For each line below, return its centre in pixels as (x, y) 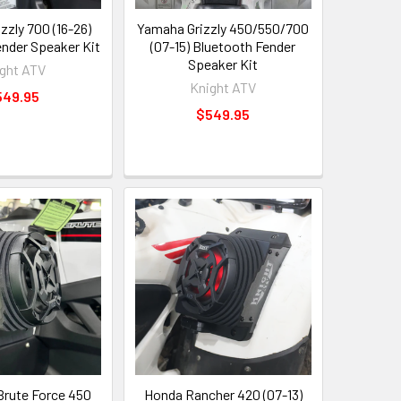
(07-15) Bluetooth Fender (223, 46)
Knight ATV (223, 87)
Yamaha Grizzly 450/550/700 (223, 28)
